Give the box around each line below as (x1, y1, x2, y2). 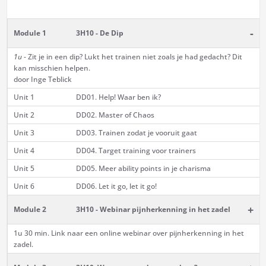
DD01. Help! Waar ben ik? (75, 92, 161, 103)
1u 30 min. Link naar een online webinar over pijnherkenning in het (13, 228, 244, 239)
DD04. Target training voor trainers (75, 145, 196, 156)
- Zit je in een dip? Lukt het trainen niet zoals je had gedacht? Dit (21, 52, 242, 62)
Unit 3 (13, 128, 34, 138)
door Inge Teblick (13, 74, 72, 85)
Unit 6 (13, 181, 34, 192)
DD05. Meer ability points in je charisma (75, 163, 211, 174)
